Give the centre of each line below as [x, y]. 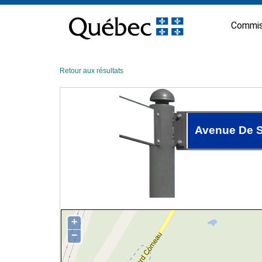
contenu [73, 27]
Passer [70, 8]
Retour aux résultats [92, 71]
